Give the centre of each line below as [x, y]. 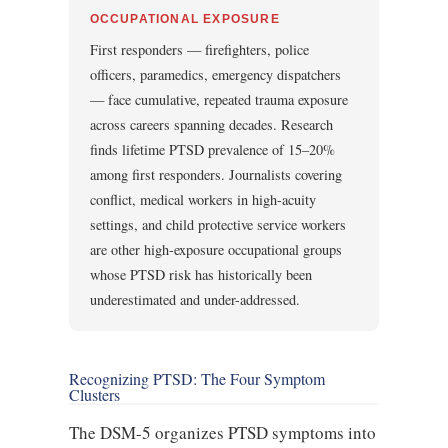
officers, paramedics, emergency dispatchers [215, 75]
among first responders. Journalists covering [215, 175]
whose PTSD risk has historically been [200, 275]
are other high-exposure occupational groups [215, 250]
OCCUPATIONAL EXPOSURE [184, 18]
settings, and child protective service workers [217, 225]
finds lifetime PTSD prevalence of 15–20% [212, 150]
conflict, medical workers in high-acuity [202, 200]
